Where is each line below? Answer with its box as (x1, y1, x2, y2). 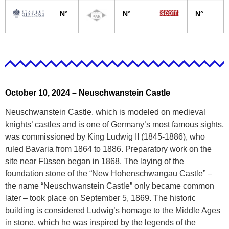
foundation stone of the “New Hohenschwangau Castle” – (5, 169, 212, 178)
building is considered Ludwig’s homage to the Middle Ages (5, 206, 220, 215)
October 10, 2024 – (5, 88, 79, 97)
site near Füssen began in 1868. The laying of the (5, 157, 184, 166)
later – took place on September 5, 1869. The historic (5, 194, 196, 203)
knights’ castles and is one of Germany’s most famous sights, (5, 120, 224, 129)
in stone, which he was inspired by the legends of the (5, 218, 196, 227)
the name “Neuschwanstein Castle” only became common (5, 181, 214, 191)
